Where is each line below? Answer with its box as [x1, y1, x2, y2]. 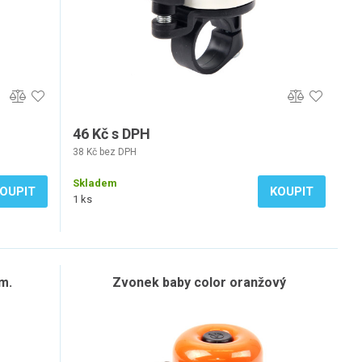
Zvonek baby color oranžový [112, 275, 286, 290]
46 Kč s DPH [73, 125, 150, 142]
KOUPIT [270, 184, 314, 199]
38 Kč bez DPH [73, 146, 137, 158]
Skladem [73, 177, 117, 189]
